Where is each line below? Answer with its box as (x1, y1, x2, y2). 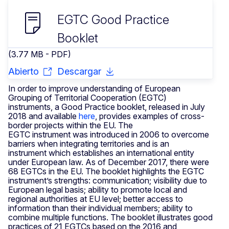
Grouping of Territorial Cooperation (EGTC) (8, 93, 167, 103)
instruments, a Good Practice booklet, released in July (8, 102, 205, 112)
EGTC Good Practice (57, 12, 169, 28)
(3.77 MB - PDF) (8, 49, 71, 60)
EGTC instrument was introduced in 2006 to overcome (8, 129, 209, 140)
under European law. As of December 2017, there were (8, 157, 209, 168)
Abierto (8, 66, 39, 77)
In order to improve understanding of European (8, 83, 180, 94)
